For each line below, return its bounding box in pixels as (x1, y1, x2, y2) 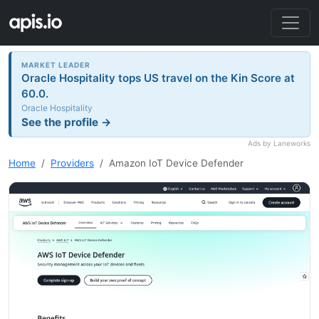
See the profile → (21, 115, 113, 129)
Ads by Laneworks (248, 139, 310, 148)
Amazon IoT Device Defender (109, 157, 244, 169)
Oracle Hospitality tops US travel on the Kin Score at (21, 70, 296, 85)
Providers (51, 157, 94, 169)
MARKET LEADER (21, 60, 91, 69)
